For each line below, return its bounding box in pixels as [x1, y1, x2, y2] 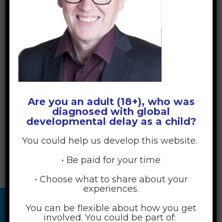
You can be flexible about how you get [26, 202, 196, 214]
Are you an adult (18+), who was [27, 95, 195, 108]
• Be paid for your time [61, 154, 161, 166]
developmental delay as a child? [26, 115, 196, 127]
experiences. [83, 183, 139, 194]
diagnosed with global [52, 105, 170, 117]
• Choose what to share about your [34, 173, 188, 185]
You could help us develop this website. [22, 135, 200, 146]
